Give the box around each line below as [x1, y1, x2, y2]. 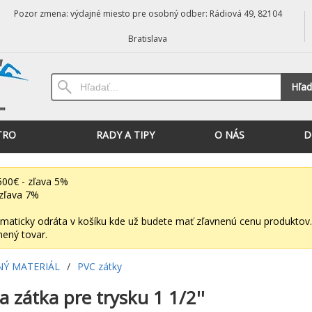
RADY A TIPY [95, 128, 155, 141]
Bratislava [128, 33, 168, 45]
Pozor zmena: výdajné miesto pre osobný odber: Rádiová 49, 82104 [13, 8, 282, 19]
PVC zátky [77, 260, 122, 273]
